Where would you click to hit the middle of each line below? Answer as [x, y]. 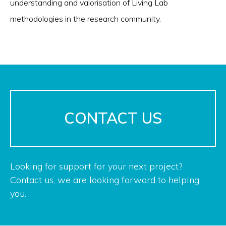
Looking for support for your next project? [96, 166]
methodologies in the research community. [86, 19]
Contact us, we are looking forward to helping [105, 180]
